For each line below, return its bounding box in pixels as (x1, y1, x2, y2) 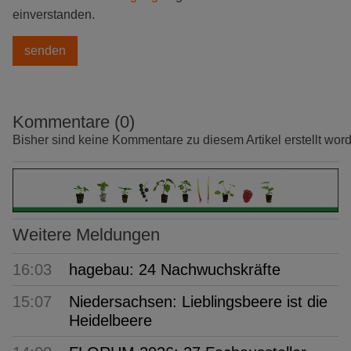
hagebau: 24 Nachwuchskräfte (69, 261, 280, 279)
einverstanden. (13, 8, 95, 22)
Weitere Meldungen (13, 224, 160, 244)
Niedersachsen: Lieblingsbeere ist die (69, 293, 327, 311)
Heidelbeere (69, 312, 152, 330)
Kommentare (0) (13, 112, 135, 132)
